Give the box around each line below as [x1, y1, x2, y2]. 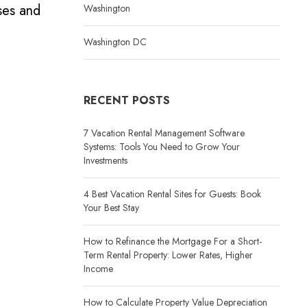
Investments [84, 153, 127, 167]
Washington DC [84, 35, 147, 49]
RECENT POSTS [84, 93, 170, 108]
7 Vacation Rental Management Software [84, 126, 245, 140]
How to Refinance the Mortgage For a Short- [84, 234, 262, 248]
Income [84, 262, 113, 275]
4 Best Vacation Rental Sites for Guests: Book [84, 187, 261, 201]
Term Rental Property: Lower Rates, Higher [84, 248, 253, 262]
